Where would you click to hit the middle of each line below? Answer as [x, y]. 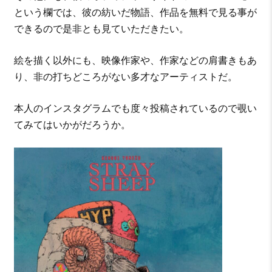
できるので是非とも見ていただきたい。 [101, 29]
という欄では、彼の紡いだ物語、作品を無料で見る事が [135, 12]
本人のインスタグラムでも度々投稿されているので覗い [135, 108]
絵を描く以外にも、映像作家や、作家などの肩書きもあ [135, 60]
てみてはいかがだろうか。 [72, 125]
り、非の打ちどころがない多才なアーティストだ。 [125, 77]
